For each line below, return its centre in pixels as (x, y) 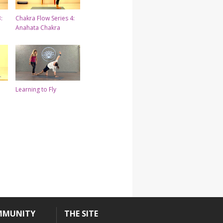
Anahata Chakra (38, 28)
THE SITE (81, 214)
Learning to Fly (36, 90)
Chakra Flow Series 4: (45, 18)
